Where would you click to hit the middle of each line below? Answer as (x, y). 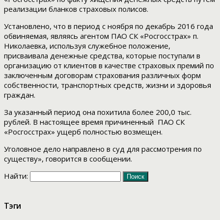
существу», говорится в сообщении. (68, 159)
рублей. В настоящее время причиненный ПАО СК (94, 122)
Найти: (16, 176)
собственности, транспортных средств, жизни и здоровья (108, 85)
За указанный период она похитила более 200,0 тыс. (98, 112)
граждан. (20, 95)
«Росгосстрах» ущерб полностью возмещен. (83, 132)
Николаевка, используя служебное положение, (87, 46)
